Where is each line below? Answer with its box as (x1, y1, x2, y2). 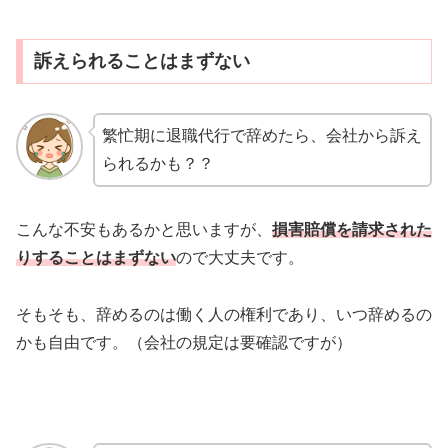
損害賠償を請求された (272, 221, 432, 239)
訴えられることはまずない (33, 51, 250, 72)
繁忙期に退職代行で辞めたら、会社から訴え (101, 127, 422, 145)
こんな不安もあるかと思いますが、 (16, 221, 272, 239)
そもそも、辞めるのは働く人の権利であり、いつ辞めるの (16, 305, 432, 323)
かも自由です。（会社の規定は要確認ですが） (16, 333, 352, 351)
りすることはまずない (16, 249, 176, 267)
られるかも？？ (101, 155, 214, 173)
